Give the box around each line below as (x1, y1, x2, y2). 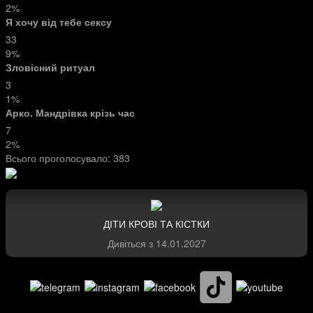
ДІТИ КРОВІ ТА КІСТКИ (103, 216, 210, 231)
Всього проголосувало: (6, 151, 113, 165)
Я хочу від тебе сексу (6, 15, 112, 29)
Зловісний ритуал (6, 60, 95, 74)
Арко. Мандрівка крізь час (6, 105, 135, 119)
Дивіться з (107, 235, 156, 250)
